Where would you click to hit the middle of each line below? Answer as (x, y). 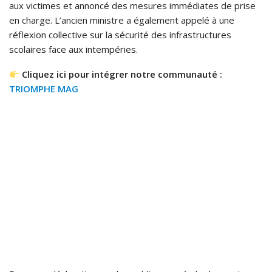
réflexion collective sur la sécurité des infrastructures (120, 35)
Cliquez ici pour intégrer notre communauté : (121, 74)
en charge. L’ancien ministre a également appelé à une (122, 20)
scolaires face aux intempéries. (73, 49)
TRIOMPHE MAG (44, 89)
